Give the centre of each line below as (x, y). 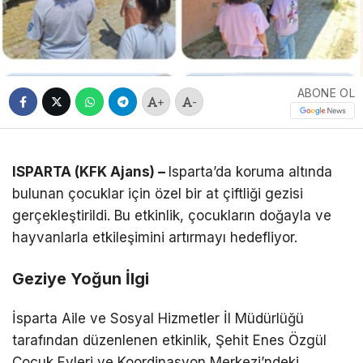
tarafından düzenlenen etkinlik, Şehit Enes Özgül (169, 340)
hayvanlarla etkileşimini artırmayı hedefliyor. (155, 237)
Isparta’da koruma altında (250, 171)
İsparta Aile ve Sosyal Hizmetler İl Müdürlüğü (158, 318)
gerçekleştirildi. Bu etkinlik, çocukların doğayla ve (172, 215)
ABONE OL (326, 92)
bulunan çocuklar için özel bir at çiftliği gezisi (158, 193)
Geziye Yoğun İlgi (81, 278)
